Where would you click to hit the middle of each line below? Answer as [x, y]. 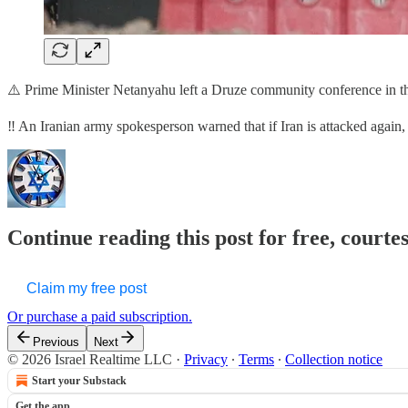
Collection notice [334, 359]
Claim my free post [87, 288]
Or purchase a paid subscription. [100, 316]
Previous [56, 342]
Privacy [206, 359]
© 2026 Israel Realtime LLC [90, 359]
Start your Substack [79, 380]
